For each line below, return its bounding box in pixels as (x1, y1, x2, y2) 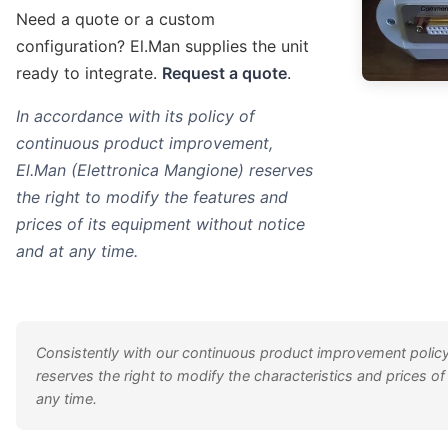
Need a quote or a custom (16, 9, 216, 30)
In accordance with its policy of (16, 106, 256, 127)
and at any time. (16, 241, 139, 262)
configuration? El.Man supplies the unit (16, 36, 310, 57)
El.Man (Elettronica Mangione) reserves (16, 160, 314, 181)
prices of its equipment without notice (16, 214, 306, 235)
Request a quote (162, 63, 288, 84)
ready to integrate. (16, 63, 163, 84)
